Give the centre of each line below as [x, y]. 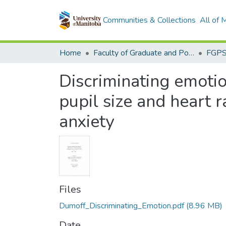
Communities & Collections [149, 20]
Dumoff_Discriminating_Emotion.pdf [122, 206]
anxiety [87, 122]
